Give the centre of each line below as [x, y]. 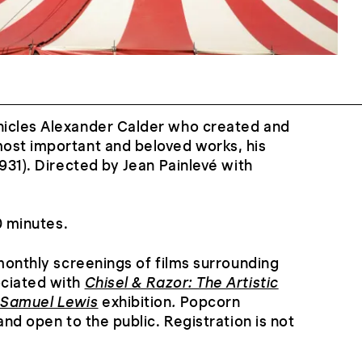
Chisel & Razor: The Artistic [181, 282]
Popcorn [210, 302]
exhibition [137, 302]
